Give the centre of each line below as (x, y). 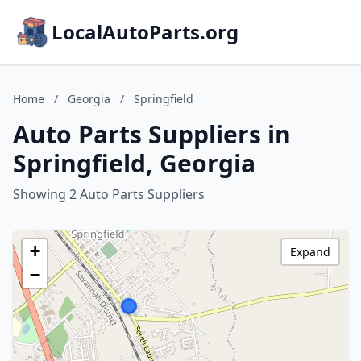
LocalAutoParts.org (145, 32)
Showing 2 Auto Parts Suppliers (109, 194)
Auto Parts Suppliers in (152, 134)
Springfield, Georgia (134, 163)
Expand (310, 252)
